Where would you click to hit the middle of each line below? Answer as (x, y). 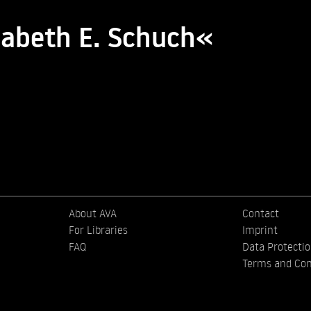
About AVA (93, 213)
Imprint (260, 230)
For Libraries (99, 230)
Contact (260, 213)
